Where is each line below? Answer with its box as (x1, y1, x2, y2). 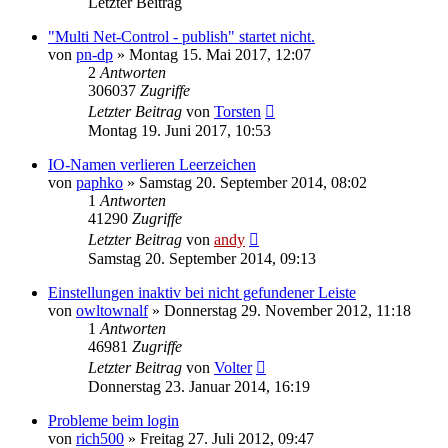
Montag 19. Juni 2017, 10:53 (88, 121, 271, 139)
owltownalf (76, 301, 148, 319)
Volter (214, 358, 252, 376)
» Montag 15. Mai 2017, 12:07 (113, 45, 311, 63)
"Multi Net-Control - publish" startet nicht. (48, 27, 315, 45)
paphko (76, 173, 123, 191)
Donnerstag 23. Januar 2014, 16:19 (88, 377, 310, 395)
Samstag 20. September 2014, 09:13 (88, 249, 316, 267)
